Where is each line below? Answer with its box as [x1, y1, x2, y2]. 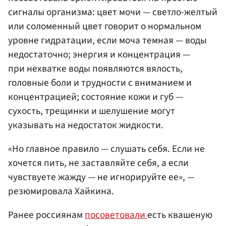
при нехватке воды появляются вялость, [8, 61, 183, 76]
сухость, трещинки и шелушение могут [8, 103, 175, 118]
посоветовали [85, 208, 147, 222]
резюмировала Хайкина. [8, 184, 114, 198]
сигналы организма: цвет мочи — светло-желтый [8, 5, 217, 19]
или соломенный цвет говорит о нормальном [8, 19, 201, 33]
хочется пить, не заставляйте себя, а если [8, 155, 189, 170]
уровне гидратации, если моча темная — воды [8, 33, 207, 47]
